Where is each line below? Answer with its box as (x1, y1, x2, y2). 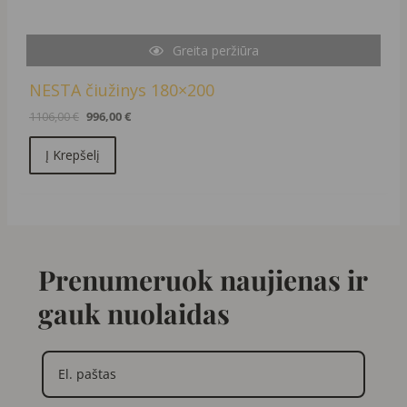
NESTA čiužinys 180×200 (28, 79, 214, 102)
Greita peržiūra (173, 42, 260, 60)
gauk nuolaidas (38, 295, 230, 333)
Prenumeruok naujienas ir (38, 262, 367, 299)
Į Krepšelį (45, 146, 100, 164)
